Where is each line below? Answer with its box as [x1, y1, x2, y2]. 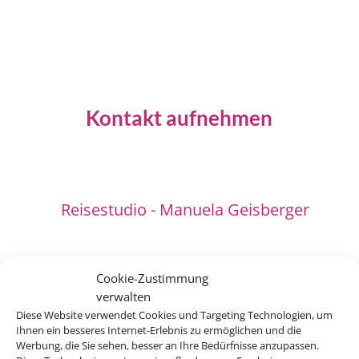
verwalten [96, 288, 151, 304]
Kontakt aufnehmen [86, 104, 273, 131]
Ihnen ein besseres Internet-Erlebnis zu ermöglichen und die [16, 322, 301, 337]
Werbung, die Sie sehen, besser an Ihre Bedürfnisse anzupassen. [16, 337, 319, 352]
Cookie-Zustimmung [96, 269, 208, 285]
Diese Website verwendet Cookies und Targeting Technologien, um [16, 307, 333, 321]
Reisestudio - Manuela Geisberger [61, 198, 310, 220]
